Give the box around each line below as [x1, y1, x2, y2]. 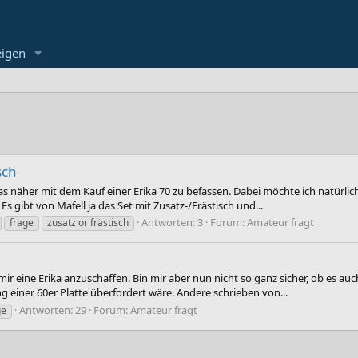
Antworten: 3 [141, 214, 203, 229]
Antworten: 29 [19, 302, 86, 317]
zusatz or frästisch [47, 215, 129, 229]
